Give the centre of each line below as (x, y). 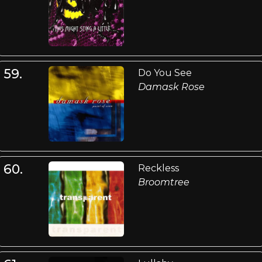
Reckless (158, 168)
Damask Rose (171, 87)
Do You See (165, 73)
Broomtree (163, 182)
